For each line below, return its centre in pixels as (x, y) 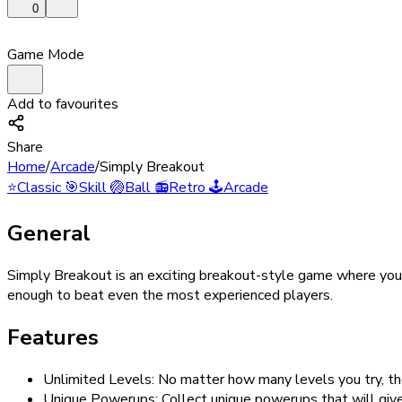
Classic (39, 188)
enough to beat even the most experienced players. (170, 296)
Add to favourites (63, 105)
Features (53, 338)
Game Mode (46, 55)
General (49, 234)
